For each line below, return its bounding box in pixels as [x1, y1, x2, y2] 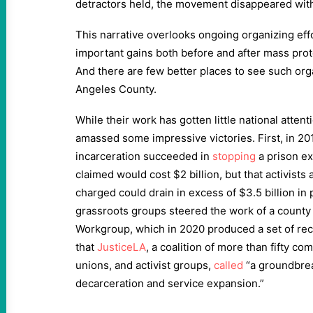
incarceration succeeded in [75, 150, 212, 163]
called [214, 259, 243, 272]
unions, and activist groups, [75, 259, 214, 272]
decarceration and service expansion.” [75, 277, 264, 290]
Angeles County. [75, 82, 156, 96]
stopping [212, 150, 256, 163]
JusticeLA [97, 240, 146, 254]
